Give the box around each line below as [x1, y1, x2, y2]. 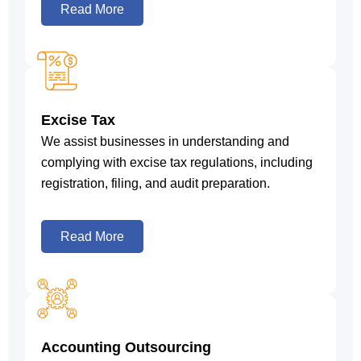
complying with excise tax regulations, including [41, 156, 313, 170]
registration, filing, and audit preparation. [41, 176, 271, 191]
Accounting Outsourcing [41, 339, 212, 356]
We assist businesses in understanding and [41, 135, 290, 149]
